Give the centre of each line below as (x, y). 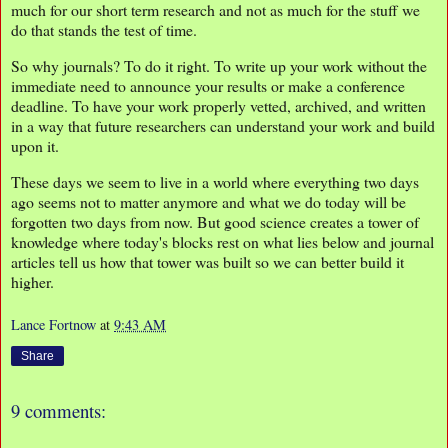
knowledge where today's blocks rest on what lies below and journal (222, 241)
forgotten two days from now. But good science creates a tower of (215, 221)
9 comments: (58, 411)
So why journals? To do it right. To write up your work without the (219, 65)
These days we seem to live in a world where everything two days (215, 181)
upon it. (35, 145)
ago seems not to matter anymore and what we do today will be (208, 201)
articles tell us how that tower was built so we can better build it (207, 261)
